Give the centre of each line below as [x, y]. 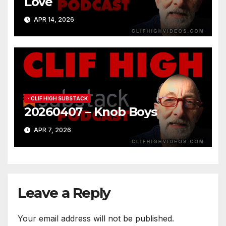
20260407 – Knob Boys [90, 112]
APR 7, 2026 [51, 130]
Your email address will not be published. [96, 218]
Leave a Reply [64, 193]
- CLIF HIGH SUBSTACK [57, 99]
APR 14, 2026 [53, 20]
